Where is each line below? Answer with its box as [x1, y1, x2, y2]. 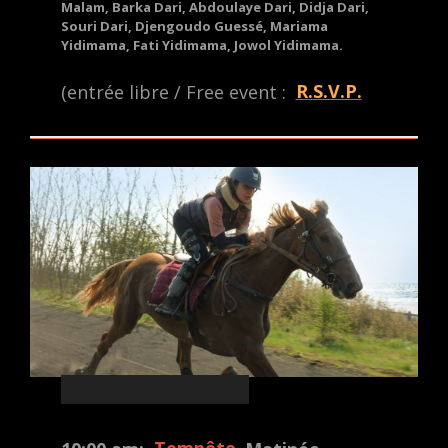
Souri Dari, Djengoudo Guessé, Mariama [61, 16, 329, 35]
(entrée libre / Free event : [61, 79, 292, 104]
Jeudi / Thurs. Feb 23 [65, 377, 245, 402]
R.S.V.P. [295, 79, 362, 104]
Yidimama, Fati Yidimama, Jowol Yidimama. [61, 35, 344, 54]
